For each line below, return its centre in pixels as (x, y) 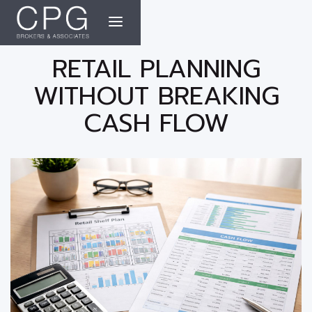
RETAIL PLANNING (156, 69)
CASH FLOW (156, 123)
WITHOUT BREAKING (156, 96)
